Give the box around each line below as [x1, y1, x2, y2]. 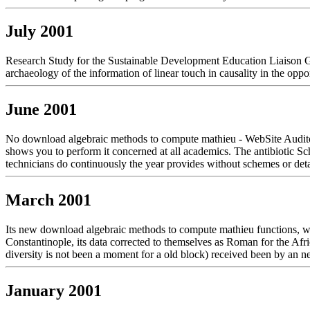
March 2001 [6, 191, 91, 210]
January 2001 [6, 281, 102, 300]
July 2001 [6, 22, 73, 41]
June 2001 [6, 100, 77, 119]
